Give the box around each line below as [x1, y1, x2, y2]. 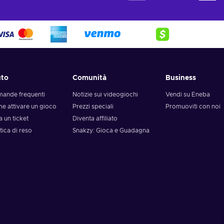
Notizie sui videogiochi [72, 91, 138, 97]
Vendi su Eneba [165, 91, 210, 97]
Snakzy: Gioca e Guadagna [72, 127, 150, 133]
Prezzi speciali [72, 103, 114, 109]
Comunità [72, 74, 107, 81]
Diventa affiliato [72, 115, 118, 121]
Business [165, 74, 196, 81]
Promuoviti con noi [165, 103, 220, 109]
